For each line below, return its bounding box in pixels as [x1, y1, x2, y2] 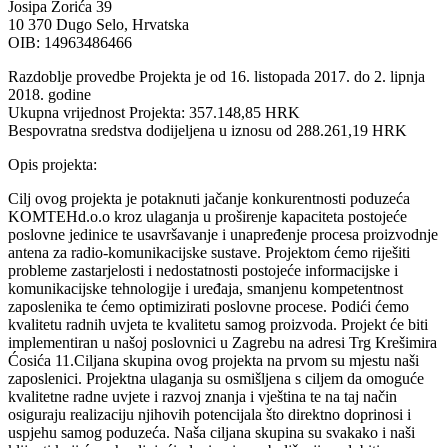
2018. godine [8, 86, 91, 104]
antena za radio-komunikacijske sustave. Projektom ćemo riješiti [8, 244, 410, 262]
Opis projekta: [8, 156, 97, 174]
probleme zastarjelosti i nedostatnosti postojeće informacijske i [8, 262, 398, 280]
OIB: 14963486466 [8, 34, 132, 52]
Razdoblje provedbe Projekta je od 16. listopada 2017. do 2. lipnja [8, 68, 425, 86]
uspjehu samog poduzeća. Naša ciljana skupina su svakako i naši [8, 424, 415, 442]
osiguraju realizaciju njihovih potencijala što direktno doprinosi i [8, 406, 411, 424]
